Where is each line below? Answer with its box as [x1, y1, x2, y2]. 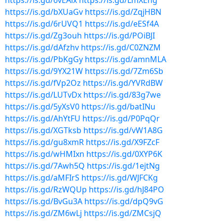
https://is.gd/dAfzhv [5, 42, 79, 53]
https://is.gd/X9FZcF [86, 137, 159, 147]
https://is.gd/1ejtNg [87, 160, 160, 171]
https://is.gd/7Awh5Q [5, 160, 85, 171]
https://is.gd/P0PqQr [82, 113, 160, 124]
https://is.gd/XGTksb [5, 125, 81, 136]
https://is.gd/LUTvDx [5, 89, 81, 100]
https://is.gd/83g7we [83, 89, 161, 100]
